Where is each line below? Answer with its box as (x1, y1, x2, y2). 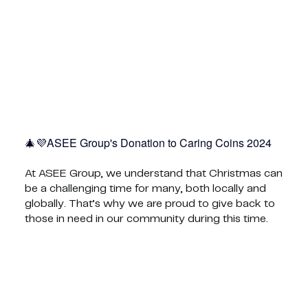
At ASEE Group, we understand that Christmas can (24, 168, 283, 179)
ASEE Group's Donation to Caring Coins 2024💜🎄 (46, 135, 272, 151)
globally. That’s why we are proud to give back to (24, 199, 275, 210)
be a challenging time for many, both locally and (24, 184, 266, 195)
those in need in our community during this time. (24, 214, 268, 225)
